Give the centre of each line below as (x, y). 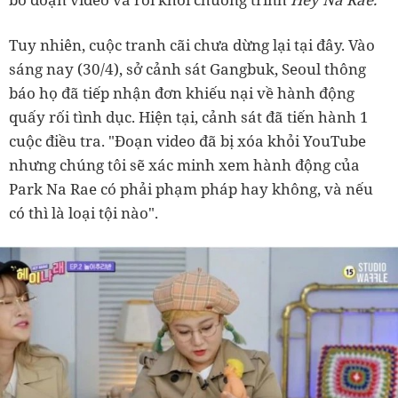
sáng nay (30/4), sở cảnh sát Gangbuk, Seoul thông (187, 69)
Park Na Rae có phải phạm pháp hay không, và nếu (191, 189)
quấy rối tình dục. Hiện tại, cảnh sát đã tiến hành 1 (189, 117)
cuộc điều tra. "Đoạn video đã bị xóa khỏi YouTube (187, 141)
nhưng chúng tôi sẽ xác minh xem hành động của (184, 165)
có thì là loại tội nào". (84, 213)
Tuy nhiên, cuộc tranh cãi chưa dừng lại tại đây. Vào (192, 45)
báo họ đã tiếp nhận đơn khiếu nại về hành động (182, 93)
